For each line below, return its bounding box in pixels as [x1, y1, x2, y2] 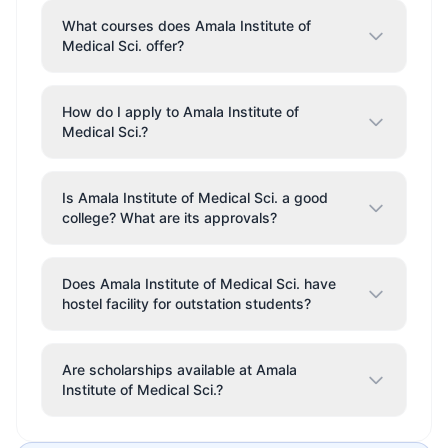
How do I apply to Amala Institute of [62, 103, 299, 120]
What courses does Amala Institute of [62, 17, 311, 34]
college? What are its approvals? [62, 209, 277, 226]
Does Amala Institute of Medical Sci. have [62, 275, 336, 292]
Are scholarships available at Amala [62, 361, 297, 378]
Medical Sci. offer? [62, 37, 184, 54]
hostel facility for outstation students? [62, 295, 311, 312]
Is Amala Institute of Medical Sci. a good [62, 189, 328, 206]
